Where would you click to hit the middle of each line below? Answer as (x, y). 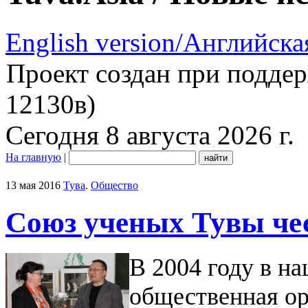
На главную (33, 157)
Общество (114, 185)
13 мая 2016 (33, 185)
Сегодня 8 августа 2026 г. (150, 135)
